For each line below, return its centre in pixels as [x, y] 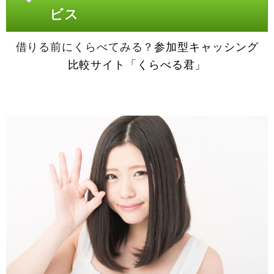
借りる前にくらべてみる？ [85, 47]
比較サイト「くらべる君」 [137, 65]
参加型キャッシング [206, 47]
